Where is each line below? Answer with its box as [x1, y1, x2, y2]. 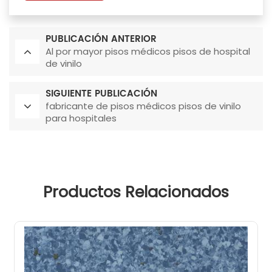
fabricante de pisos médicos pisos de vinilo [46, 100, 241, 113]
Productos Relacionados [43, 181, 229, 203]
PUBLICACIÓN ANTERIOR [46, 32, 157, 47]
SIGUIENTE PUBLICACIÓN [46, 86, 157, 102]
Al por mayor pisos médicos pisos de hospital [46, 45, 250, 58]
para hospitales [46, 112, 117, 125]
